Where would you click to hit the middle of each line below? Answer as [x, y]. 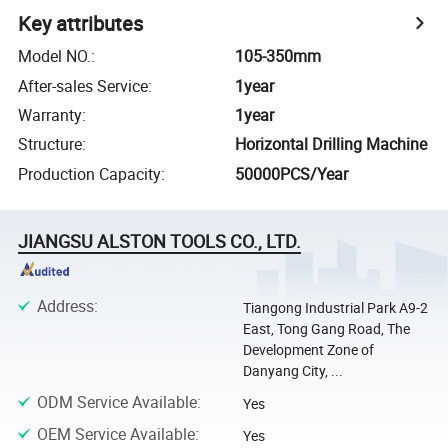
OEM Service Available [115, 433]
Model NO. [55, 56]
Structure [50, 144]
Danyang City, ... [292, 371]
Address [65, 306]
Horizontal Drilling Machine [331, 144]
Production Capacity [90, 173]
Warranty [50, 114]
